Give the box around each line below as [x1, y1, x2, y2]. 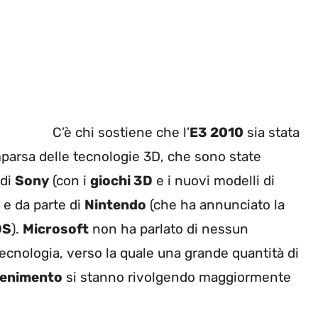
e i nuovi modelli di [153, 172, 275, 190]
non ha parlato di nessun [89, 221, 248, 238]
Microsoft [23, 221, 89, 238]
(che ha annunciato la [146, 197, 285, 214]
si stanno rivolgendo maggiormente [62, 269, 291, 286]
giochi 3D [90, 172, 153, 190]
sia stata [243, 124, 300, 141]
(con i [49, 172, 90, 190]
